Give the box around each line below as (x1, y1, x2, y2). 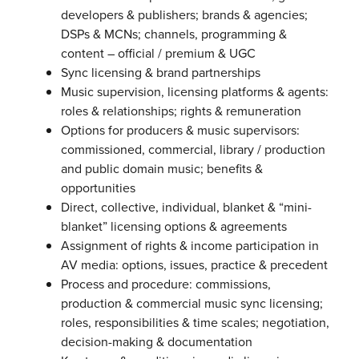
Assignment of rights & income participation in (60, 236, 319, 256)
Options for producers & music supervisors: (60, 121, 300, 140)
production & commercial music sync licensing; (60, 294, 323, 313)
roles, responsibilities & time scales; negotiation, (60, 313, 329, 333)
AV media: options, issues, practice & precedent (60, 256, 328, 275)
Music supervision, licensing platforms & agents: (60, 83, 329, 102)
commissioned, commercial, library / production (60, 140, 325, 159)
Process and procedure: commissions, (60, 275, 271, 294)
